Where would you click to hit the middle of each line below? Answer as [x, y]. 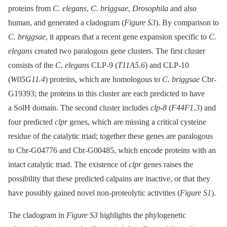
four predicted [31, 122]
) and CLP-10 [167, 65]
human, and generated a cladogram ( [66, 22]
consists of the [32, 65]
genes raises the [167, 164]
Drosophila [150, 8]
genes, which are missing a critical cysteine [137, 122]
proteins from [30, 8]
